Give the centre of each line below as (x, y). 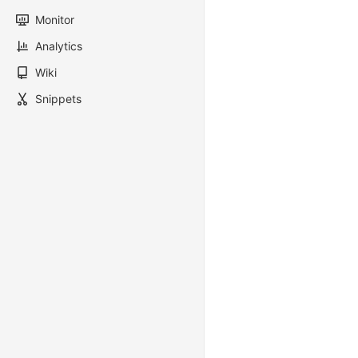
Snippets (58, 99)
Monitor (55, 20)
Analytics (59, 46)
